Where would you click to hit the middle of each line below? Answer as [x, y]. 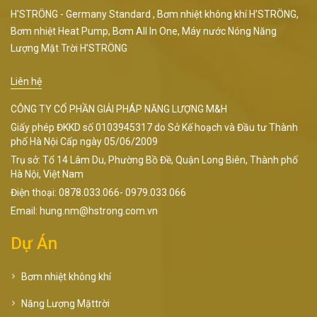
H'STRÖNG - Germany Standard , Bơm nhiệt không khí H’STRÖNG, [155, 14]
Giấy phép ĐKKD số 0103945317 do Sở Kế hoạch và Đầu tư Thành [154, 127]
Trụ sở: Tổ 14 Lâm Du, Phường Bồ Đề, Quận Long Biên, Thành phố [154, 160]
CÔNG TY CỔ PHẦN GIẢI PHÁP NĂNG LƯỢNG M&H [119, 109]
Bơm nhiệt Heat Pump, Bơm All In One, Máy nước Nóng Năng [144, 31]
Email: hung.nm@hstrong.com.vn [84, 211]
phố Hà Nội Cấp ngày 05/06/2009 [84, 141]
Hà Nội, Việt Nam [47, 174]
